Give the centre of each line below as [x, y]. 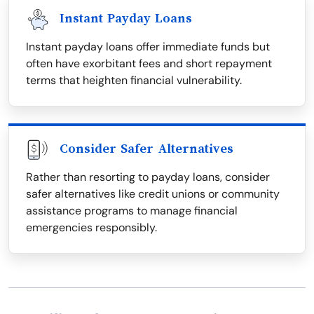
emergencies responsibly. [91, 227]
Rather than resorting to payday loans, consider [148, 177]
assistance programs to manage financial [132, 211]
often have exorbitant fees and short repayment [149, 63]
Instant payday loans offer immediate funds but [148, 47]
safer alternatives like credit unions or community [153, 194]
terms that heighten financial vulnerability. [134, 80]
